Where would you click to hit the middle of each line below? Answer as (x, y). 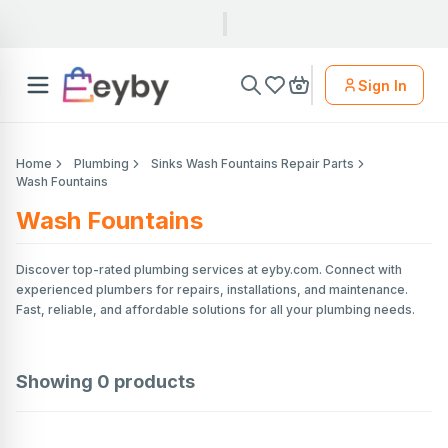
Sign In (382, 85)
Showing (56, 382)
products (152, 382)
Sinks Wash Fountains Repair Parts (252, 164)
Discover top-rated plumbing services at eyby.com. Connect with (209, 270)
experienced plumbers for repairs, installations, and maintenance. (212, 290)
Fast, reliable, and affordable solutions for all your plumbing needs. (215, 310)
